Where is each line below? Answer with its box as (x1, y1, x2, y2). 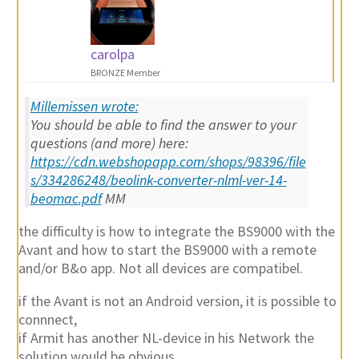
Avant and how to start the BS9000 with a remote (18, 240, 317, 260)
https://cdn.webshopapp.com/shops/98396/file (30, 152, 306, 171)
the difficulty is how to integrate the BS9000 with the (18, 222, 335, 241)
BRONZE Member (90, 67, 160, 79)
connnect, (18, 310, 77, 329)
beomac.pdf (30, 189, 102, 208)
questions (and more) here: (30, 134, 188, 153)
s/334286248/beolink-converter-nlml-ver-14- (30, 171, 287, 190)
